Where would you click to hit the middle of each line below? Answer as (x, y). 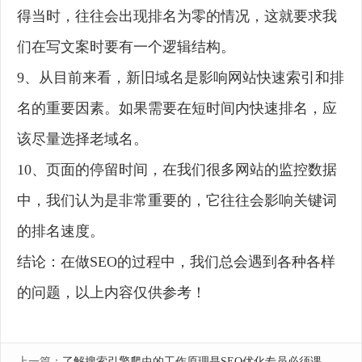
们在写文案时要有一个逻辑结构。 (126, 47)
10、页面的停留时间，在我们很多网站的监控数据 (177, 170)
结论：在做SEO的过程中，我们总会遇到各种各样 (176, 262)
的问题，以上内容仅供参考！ (112, 293)
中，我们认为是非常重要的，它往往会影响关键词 (177, 201)
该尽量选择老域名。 (82, 139)
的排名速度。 (61, 232)
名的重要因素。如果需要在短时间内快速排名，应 (177, 109)
